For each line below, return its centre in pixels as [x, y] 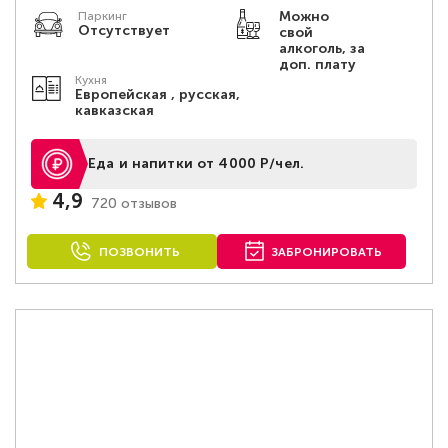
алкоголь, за [321, 48]
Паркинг [102, 16]
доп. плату [317, 64]
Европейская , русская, [157, 94]
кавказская [114, 110]
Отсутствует [124, 30]
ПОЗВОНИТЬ [139, 252]
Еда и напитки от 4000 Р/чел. [196, 163]
